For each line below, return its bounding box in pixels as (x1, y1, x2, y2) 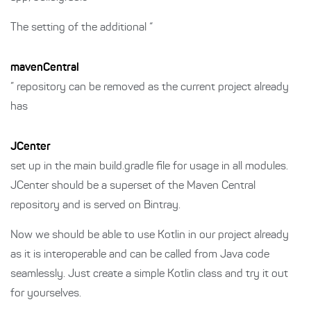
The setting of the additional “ (10, 22, 153, 34)
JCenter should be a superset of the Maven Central (10, 180, 255, 192)
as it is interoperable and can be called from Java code (10, 249, 269, 261)
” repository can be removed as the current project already (10, 82, 289, 94)
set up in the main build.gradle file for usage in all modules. (10, 161, 288, 173)
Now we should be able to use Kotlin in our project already (10, 230, 289, 242)
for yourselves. (10, 288, 81, 300)
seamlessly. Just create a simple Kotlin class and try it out (10, 269, 288, 280)
